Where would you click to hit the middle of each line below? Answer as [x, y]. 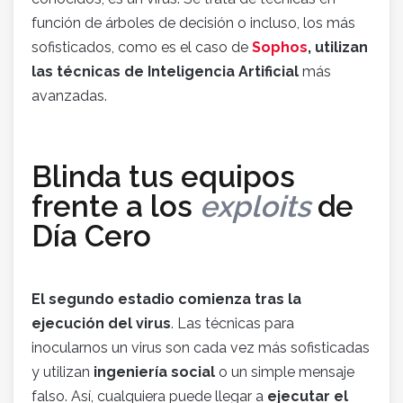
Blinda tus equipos [163, 177]
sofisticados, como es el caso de [142, 48]
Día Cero [91, 237]
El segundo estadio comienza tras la [166, 300]
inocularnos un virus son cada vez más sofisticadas [201, 348]
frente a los [116, 207]
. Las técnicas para [233, 324]
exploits [259, 207]
